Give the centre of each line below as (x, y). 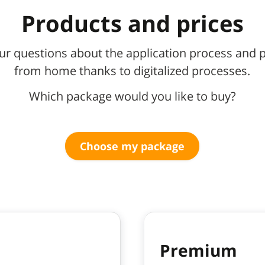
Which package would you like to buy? (132, 96)
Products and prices (132, 23)
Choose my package (132, 146)
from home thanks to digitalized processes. (132, 71)
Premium (198, 251)
